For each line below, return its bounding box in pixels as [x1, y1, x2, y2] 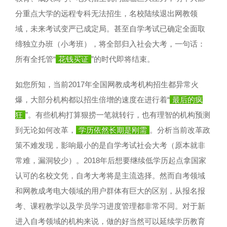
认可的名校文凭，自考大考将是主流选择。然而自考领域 [15, 171, 205, 180]
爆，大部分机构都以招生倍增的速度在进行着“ [15, 95, 170, 104]
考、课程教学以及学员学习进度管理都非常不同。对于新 [15, 201, 205, 210]
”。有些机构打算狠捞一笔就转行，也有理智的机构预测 [25, 110, 210, 119]
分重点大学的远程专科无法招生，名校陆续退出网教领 [15, 9, 198, 18]
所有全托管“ [15, 54, 56, 63]
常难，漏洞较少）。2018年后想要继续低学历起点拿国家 [15, 156, 206, 165]
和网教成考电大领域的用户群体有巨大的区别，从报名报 [15, 186, 205, 195]
